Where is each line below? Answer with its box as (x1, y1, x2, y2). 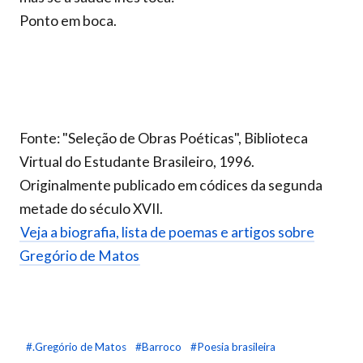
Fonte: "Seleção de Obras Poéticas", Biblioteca (19, 130, 308, 147)
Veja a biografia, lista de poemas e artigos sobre (20, 224, 314, 241)
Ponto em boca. (19, 12, 117, 29)
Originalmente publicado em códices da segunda (19, 177, 322, 194)
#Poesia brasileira (190, 340, 275, 353)
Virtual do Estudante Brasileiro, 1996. (19, 153, 254, 170)
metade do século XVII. (19, 200, 163, 217)
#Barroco (135, 340, 184, 353)
